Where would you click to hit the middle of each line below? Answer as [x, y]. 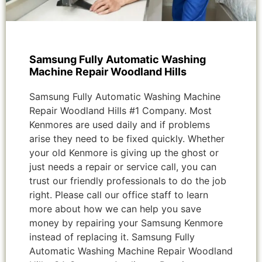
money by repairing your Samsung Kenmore [126, 223]
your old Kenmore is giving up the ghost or [124, 153]
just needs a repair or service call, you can [123, 167]
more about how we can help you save [115, 209]
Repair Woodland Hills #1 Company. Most [120, 111]
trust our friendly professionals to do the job [128, 181]
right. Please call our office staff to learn [119, 195]
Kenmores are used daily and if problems [120, 125]
